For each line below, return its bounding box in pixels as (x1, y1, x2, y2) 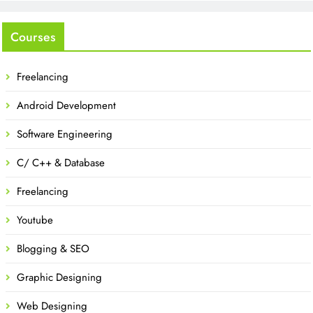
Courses (10, 27, 56, 46)
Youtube (17, 212, 53, 228)
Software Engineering (17, 126, 112, 142)
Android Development (17, 97, 116, 113)
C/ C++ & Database (17, 154, 105, 170)
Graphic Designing (17, 269, 102, 285)
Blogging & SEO (17, 240, 89, 256)
